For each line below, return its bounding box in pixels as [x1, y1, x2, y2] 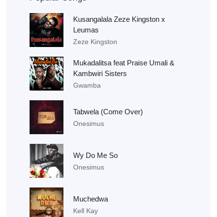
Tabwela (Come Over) [73, 108, 143, 116]
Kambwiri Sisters [73, 69, 127, 77]
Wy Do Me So [73, 151, 118, 159]
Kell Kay [73, 207, 98, 215]
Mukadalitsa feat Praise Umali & [73, 59, 174, 67]
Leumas [73, 26, 99, 34]
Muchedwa [73, 195, 108, 203]
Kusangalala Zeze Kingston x [73, 15, 165, 23]
